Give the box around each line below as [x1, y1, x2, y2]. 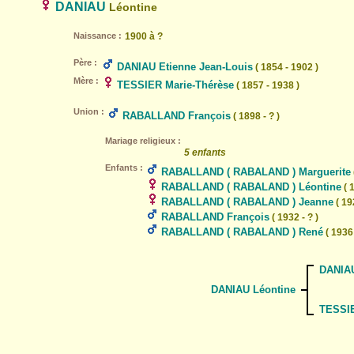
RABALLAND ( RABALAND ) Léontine [161, 181, 341, 193]
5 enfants [184, 147, 226, 158]
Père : [73, 58, 97, 67]
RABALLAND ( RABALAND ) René [161, 226, 323, 238]
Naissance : [73, 31, 122, 40]
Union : [73, 107, 104, 116]
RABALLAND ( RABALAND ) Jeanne [161, 196, 333, 208]
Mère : [73, 76, 99, 85]
